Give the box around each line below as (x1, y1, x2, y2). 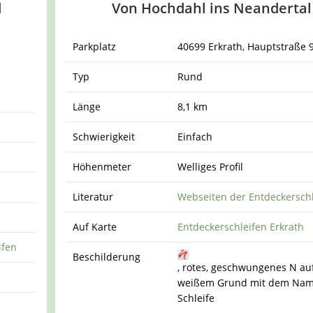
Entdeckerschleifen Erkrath (177, 220, 305, 234)
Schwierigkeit (73, 130, 136, 144)
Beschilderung (73, 250, 141, 264)
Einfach (177, 130, 213, 144)
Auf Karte (73, 220, 117, 234)
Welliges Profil (177, 160, 244, 174)
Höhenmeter (73, 160, 132, 174)
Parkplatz (73, 40, 117, 54)
